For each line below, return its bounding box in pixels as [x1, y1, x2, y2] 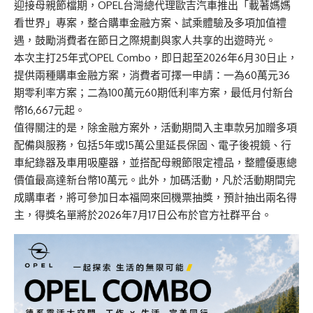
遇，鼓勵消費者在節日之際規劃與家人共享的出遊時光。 [14, 34, 276, 48]
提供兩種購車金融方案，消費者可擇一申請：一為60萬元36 [14, 68, 290, 82]
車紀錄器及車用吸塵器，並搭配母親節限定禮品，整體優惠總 [14, 156, 297, 170]
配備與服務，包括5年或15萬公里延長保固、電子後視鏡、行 [14, 138, 291, 152]
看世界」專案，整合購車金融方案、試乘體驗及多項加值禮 [14, 16, 286, 30]
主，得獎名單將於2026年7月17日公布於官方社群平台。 [14, 208, 272, 222]
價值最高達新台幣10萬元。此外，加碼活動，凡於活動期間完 [14, 173, 296, 187]
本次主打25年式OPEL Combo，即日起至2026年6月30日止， [14, 51, 298, 65]
